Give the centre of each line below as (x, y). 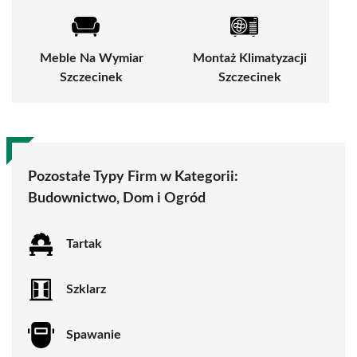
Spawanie (94, 335)
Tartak (84, 244)
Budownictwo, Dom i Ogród (117, 198)
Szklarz (86, 290)
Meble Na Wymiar (91, 58)
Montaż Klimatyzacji (250, 58)
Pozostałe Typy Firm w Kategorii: (133, 177)
